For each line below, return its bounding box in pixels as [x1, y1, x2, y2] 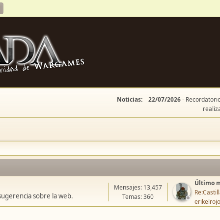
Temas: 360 [122, 192, 154, 201]
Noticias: [117, 95, 142, 104]
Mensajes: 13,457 [114, 183, 163, 192]
